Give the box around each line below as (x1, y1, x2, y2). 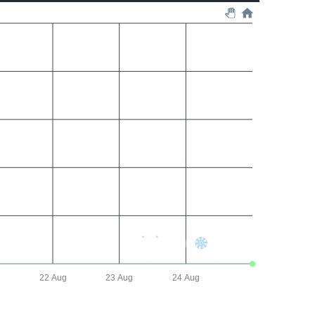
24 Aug (172, 273, 200, 283)
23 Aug (105, 273, 133, 283)
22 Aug (39, 273, 66, 283)
